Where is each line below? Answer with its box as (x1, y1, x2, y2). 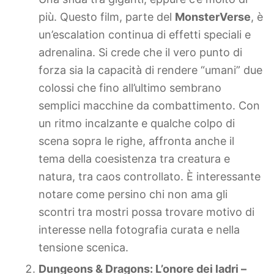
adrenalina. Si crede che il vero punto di (39, 45, 242, 59)
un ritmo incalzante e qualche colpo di (39, 116, 235, 130)
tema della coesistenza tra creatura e (39, 152, 230, 165)
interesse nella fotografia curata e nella (39, 223, 240, 236)
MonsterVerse (175, 10, 251, 23)
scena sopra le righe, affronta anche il (39, 134, 234, 147)
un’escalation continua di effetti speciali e (39, 28, 251, 41)
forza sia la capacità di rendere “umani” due (39, 63, 262, 76)
